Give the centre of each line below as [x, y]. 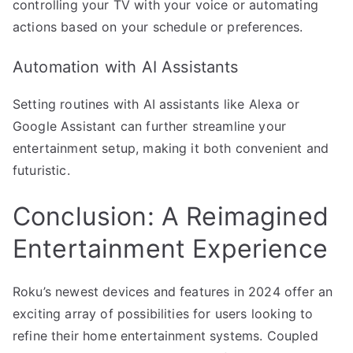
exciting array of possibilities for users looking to [163, 313]
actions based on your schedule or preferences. [158, 26]
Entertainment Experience [170, 248]
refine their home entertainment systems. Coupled [165, 335]
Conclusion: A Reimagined [171, 216]
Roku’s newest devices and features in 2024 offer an [173, 291]
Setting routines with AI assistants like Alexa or [156, 104]
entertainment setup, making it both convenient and [171, 148]
